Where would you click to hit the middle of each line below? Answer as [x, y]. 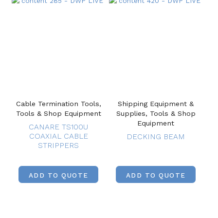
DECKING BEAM [156, 137]
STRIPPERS [58, 145]
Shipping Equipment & [156, 104]
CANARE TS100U [58, 127]
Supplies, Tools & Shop [156, 114]
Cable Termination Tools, [58, 104]
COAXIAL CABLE [58, 136]
